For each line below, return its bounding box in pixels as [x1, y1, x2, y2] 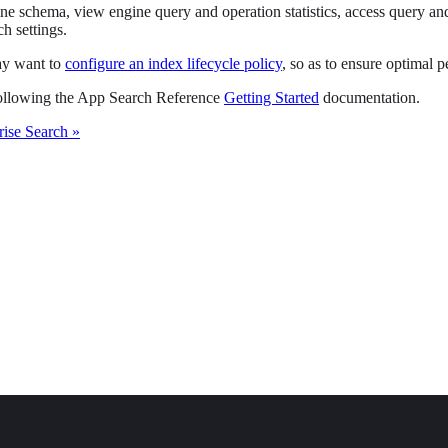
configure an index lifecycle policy [65, 55, 282, 73]
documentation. [319, 89, 420, 107]
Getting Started [224, 89, 319, 107]
